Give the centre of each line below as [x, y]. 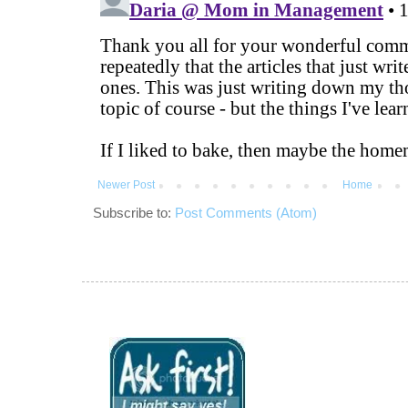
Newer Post [126, 184]
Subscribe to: [134, 212]
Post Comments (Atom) [246, 212]
